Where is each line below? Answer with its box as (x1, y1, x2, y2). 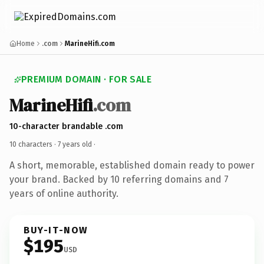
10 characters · (9, 140, 58, 148)
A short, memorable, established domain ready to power (9, 159, 255, 171)
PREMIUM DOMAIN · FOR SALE (21, 74, 151, 85)
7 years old (58, 140, 92, 148)
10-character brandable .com (9, 121, 123, 131)
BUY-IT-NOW (24, 224, 88, 236)
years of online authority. (9, 187, 118, 199)
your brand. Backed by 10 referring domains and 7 (9, 173, 229, 185)
